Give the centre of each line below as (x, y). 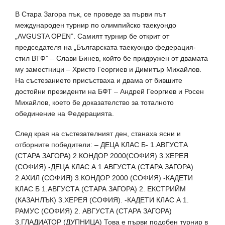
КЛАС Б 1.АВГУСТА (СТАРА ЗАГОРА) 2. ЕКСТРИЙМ (100, 189)
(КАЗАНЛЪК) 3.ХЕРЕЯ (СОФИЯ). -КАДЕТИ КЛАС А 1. (102, 200)
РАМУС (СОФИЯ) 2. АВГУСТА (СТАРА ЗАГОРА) (93, 211)
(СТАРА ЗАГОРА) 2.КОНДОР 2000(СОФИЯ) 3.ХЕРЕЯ (102, 156)
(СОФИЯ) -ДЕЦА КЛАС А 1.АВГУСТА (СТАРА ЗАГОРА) (104, 167)
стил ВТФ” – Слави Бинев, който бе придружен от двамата (111, 58)
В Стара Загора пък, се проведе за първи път (90, 14)
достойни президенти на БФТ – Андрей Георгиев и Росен (109, 91)
